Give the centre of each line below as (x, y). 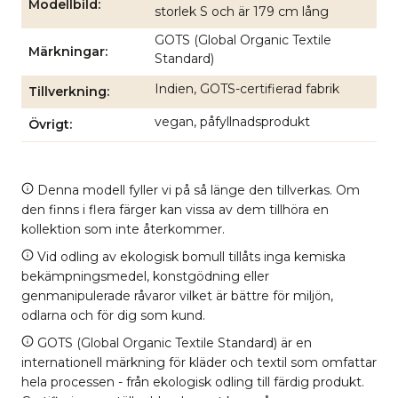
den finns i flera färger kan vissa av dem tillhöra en (175, 209)
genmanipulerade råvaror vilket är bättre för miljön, (177, 295)
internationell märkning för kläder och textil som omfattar (199, 362)
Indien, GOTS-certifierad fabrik (247, 89)
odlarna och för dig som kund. (113, 315)
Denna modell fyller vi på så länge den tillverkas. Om (197, 190)
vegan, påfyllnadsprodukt (232, 122)
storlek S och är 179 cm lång (242, 12)
